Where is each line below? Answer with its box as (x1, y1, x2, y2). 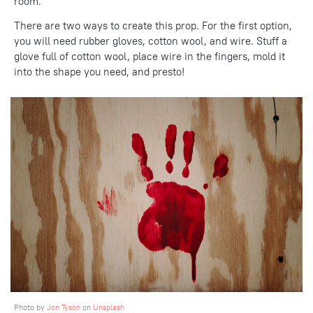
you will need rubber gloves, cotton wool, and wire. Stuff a (14, 34, 287, 48)
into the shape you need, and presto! (14, 65, 185, 79)
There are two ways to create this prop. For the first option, (14, 19, 292, 33)
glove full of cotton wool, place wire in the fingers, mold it (14, 50, 285, 64)
